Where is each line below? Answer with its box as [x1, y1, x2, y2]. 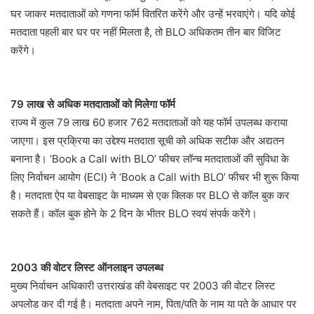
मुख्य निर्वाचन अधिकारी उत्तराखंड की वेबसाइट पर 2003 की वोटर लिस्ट [11, 279, 275, 293]
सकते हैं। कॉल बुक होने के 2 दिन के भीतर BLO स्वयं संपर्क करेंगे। [11, 207, 257, 221]
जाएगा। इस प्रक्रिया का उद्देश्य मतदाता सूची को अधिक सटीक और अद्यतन [11, 134, 285, 148]
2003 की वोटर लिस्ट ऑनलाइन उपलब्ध [11, 261, 163, 275]
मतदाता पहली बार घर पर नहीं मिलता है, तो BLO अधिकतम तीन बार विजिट [11, 25, 281, 39]
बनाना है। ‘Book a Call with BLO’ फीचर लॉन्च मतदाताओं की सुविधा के [11, 152, 289, 166]
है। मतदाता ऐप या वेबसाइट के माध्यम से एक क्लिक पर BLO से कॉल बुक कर [11, 189, 289, 203]
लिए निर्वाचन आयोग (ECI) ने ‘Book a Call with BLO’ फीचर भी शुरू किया [11, 170, 299, 184]
